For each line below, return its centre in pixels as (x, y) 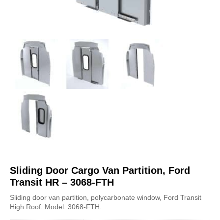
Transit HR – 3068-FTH (62, 182)
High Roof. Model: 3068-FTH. (56, 206)
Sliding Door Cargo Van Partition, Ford (100, 170)
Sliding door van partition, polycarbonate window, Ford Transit (106, 197)
